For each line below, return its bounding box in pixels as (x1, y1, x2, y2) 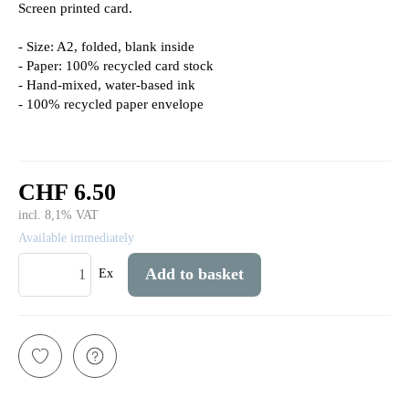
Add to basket (145, 265, 245, 284)
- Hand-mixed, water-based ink (18, 76, 195, 92)
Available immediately (18, 230, 134, 245)
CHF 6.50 (18, 177, 116, 205)
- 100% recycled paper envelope (18, 95, 204, 111)
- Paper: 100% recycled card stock (18, 57, 214, 73)
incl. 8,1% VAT (18, 207, 99, 222)
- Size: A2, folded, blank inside (18, 37, 194, 54)
